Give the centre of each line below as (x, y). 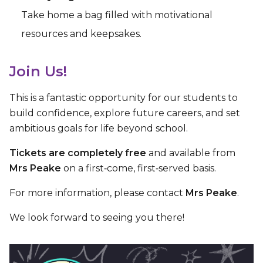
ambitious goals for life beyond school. (99, 128)
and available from (191, 153)
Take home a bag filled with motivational (117, 15)
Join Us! (38, 71)
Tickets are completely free (78, 153)
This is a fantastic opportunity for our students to (124, 97)
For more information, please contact (97, 193)
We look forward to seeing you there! (97, 217)
